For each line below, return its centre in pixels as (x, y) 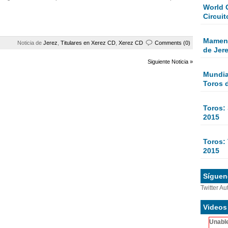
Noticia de (30, 43)
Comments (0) (173, 43)
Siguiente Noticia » (170, 62)
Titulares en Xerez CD (88, 43)
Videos (215, 207)
